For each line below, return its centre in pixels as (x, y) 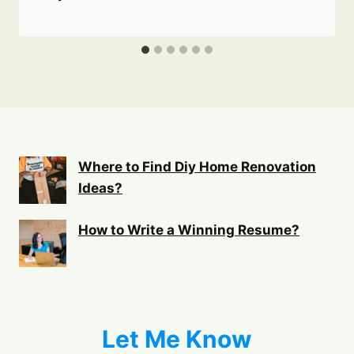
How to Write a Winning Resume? (189, 230)
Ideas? (100, 188)
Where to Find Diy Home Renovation (197, 167)
